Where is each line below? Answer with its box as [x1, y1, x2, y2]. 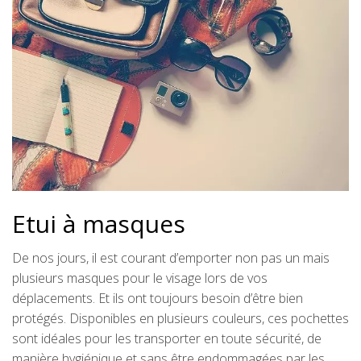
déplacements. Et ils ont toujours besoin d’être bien [12, 288, 303, 307]
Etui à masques [12, 206, 185, 240]
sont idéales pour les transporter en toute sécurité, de [12, 329, 322, 347]
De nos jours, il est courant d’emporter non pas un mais [12, 248, 330, 267]
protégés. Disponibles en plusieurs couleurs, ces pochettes [12, 309, 349, 327]
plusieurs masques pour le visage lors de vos [12, 268, 268, 287]
